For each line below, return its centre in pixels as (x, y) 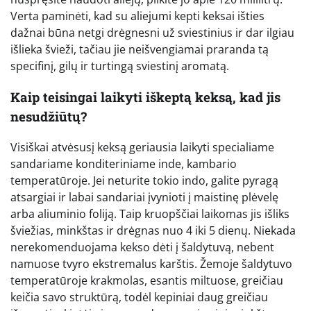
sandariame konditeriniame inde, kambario (124, 164)
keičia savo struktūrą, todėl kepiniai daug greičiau (139, 297)
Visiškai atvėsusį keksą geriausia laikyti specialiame (142, 148)
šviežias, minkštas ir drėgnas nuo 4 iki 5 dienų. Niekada (153, 231)
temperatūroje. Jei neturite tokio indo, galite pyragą (144, 181)
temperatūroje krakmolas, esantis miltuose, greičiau (147, 281)
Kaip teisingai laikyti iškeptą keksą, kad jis (145, 96)
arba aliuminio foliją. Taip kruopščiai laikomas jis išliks (150, 214)
